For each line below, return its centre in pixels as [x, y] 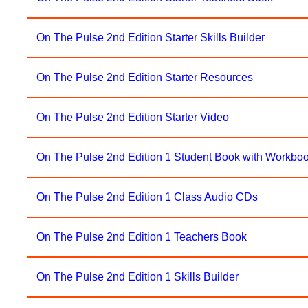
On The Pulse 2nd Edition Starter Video [133, 117]
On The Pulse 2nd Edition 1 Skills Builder [138, 277]
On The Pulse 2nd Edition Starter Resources [145, 77]
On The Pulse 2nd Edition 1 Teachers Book [142, 237]
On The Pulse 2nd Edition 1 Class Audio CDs [147, 197]
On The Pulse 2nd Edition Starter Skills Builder [151, 37]
